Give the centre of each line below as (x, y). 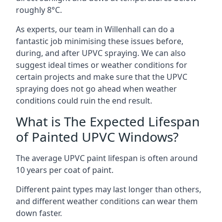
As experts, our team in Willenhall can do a (95, 29)
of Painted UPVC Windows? (97, 137)
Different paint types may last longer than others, (109, 189)
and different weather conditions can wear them (107, 201)
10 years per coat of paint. (65, 170)
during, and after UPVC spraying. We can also (101, 53)
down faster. (39, 213)
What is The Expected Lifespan (108, 121)
